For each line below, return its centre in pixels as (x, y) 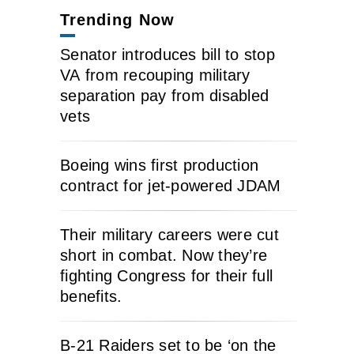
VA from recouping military (155, 75)
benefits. (91, 296)
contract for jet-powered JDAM (171, 186)
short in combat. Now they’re (164, 255)
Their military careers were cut (169, 235)
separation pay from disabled (164, 96)
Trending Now (117, 20)
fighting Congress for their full (166, 276)
